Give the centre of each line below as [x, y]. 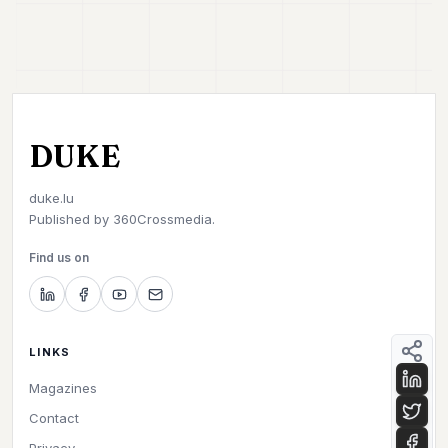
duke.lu [51, 198]
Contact [54, 418]
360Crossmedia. [162, 219]
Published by [69, 219]
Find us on [59, 257]
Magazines [63, 388]
